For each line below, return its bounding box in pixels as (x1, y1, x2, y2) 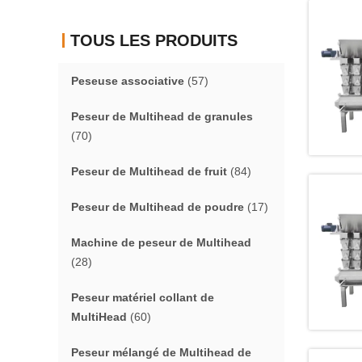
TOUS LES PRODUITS (70, 32, 238, 49)
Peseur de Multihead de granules (71, 110, 253, 123)
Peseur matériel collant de (71, 291, 214, 304)
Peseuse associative (71, 74, 184, 87)
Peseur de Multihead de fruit (71, 165, 227, 178)
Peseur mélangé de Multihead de (71, 346, 251, 359)
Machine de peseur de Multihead (71, 236, 251, 249)
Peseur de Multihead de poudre (71, 200, 244, 213)
